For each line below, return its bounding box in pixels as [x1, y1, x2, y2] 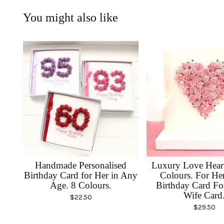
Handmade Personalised [35, 160, 126, 170]
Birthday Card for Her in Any [24, 170, 137, 180]
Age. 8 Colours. [50, 180, 111, 190]
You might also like [23, 11, 118, 24]
